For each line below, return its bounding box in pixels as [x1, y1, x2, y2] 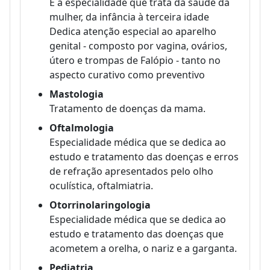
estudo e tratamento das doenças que [49, 227, 224, 240]
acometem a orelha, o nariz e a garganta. [49, 241, 237, 255]
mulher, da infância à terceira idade [49, 10, 209, 24]
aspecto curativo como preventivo [49, 67, 205, 81]
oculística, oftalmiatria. [49, 178, 153, 192]
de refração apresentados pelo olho [49, 164, 213, 178]
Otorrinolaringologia [49, 198, 151, 212]
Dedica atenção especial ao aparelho [49, 24, 216, 38]
